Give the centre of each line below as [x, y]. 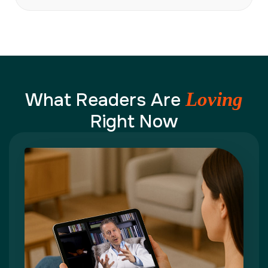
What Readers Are [105, 100]
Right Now [134, 122]
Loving [214, 100]
